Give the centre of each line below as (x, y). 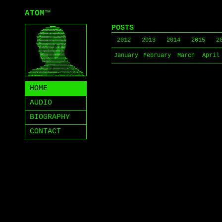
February (157, 55)
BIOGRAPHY (50, 117)
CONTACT (45, 132)
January (126, 55)
